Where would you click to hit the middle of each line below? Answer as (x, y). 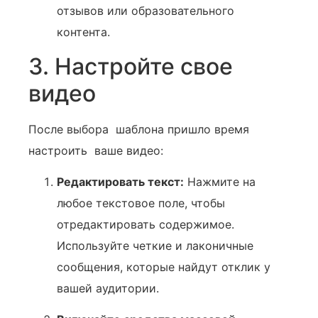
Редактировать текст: (120, 182)
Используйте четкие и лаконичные (155, 246)
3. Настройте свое (131, 66)
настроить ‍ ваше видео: (96, 150)
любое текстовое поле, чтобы (141, 203)
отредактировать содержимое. (146, 225)
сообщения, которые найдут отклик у (164, 267)
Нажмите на (220, 182)
